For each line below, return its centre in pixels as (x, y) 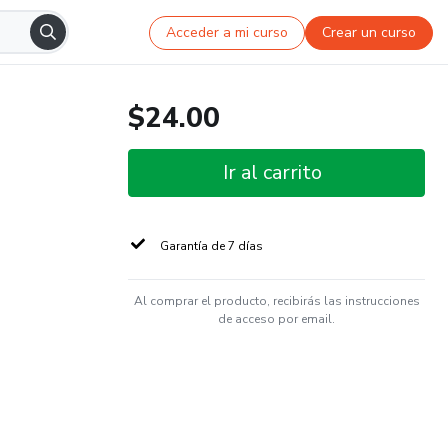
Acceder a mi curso (227, 32)
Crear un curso (369, 32)
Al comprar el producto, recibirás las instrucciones (276, 301)
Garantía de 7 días (211, 246)
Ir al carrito (272, 172)
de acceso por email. (276, 319)
